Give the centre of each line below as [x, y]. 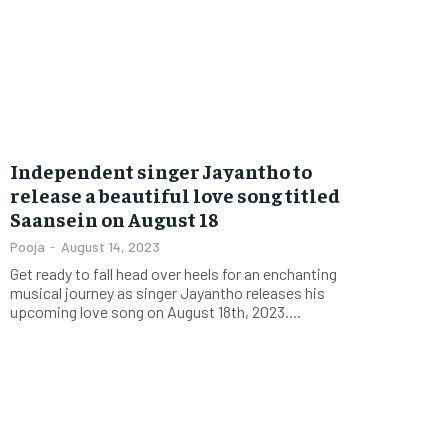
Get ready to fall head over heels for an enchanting [173, 273]
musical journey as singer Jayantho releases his [167, 292]
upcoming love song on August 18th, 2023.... [155, 311]
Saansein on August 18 [114, 218]
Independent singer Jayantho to [161, 170]
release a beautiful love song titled [175, 194]
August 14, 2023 [110, 246]
